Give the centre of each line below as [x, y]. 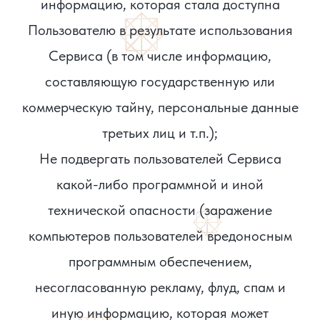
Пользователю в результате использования [160, 30]
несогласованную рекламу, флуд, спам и [160, 287]
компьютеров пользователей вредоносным [160, 236]
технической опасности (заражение [160, 210]
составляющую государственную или [160, 81]
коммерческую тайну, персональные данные [160, 107]
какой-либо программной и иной [160, 184]
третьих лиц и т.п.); [160, 133]
